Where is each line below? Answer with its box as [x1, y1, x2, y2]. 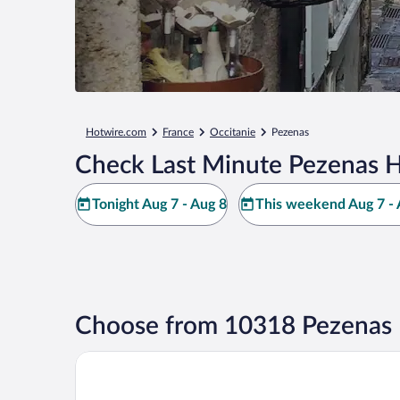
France [162, 127, 194, 137]
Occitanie [210, 127, 255, 137]
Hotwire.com [86, 127, 146, 137]
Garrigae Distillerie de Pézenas [74, 351, 264, 365]
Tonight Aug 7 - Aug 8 [92, 197, 227, 212]
